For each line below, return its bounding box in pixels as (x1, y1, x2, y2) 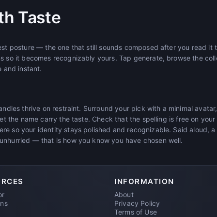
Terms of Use (114, 207, 157, 216)
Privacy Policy (114, 199, 160, 207)
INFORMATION (114, 176, 174, 186)
